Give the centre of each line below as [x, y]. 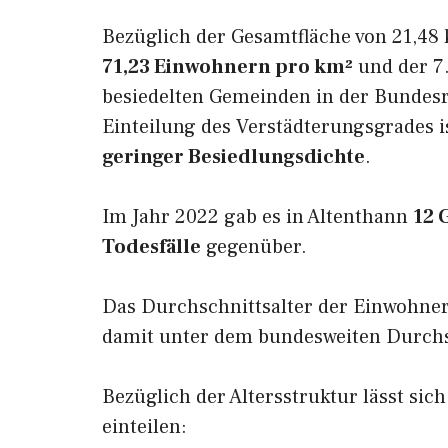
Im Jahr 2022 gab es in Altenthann [257, 217]
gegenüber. [254, 247]
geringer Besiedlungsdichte [233, 157]
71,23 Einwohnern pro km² [227, 67]
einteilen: [144, 427]
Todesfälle [151, 247]
